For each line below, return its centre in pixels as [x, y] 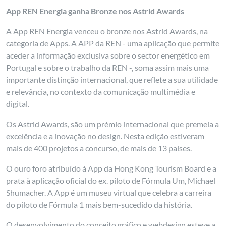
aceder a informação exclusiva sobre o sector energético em [108, 55]
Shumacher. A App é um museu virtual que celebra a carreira [109, 192]
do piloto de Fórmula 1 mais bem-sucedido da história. [99, 205]
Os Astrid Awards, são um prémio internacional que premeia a [113, 124]
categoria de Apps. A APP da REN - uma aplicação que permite [113, 43]
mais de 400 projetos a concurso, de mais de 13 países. [99, 148]
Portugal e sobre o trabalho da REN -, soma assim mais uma [108, 67]
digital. [18, 104]
